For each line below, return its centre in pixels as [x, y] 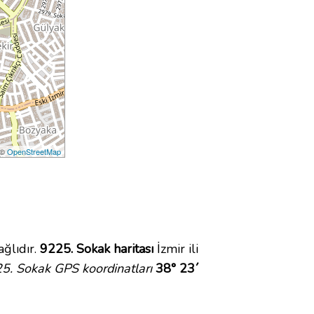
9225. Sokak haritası [97, 249]
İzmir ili [176, 249]
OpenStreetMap [34, 152]
